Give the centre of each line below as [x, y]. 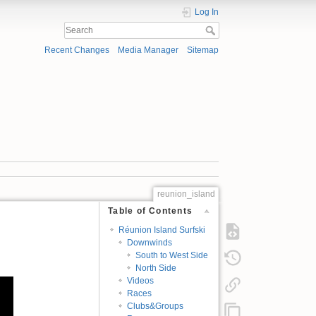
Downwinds [150, 243]
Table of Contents [151, 211]
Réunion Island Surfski [162, 230]
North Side [156, 268]
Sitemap [203, 50]
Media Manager [148, 50]
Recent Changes [77, 50]
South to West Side [172, 256]
